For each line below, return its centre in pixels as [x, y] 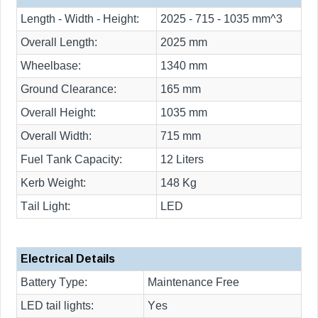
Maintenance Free [193, 283]
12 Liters [182, 160]
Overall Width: [56, 136]
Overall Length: [59, 43]
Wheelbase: [51, 66]
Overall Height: [58, 113]
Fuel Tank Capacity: [71, 160]
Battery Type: [54, 283]
